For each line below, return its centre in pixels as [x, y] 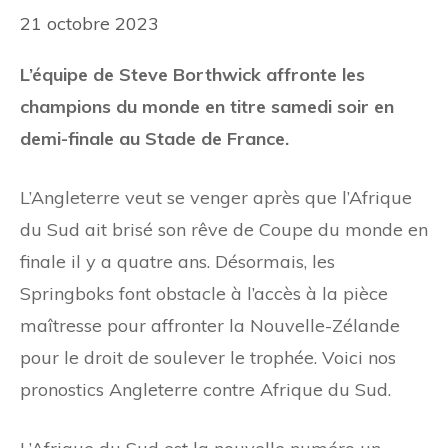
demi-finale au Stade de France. [154, 138]
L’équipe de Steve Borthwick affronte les [192, 74]
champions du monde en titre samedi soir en [207, 106]
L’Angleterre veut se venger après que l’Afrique [216, 197]
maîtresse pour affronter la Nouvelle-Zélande [210, 325]
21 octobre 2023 [89, 23]
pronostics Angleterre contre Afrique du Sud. [205, 389]
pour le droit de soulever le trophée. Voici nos [208, 357]
